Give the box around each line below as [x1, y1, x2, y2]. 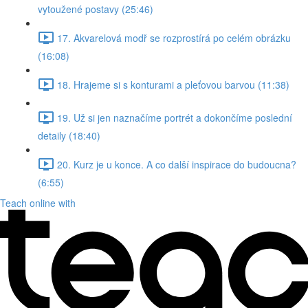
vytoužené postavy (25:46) [38, 2, 153, 16]
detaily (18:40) [38, 129, 100, 142]
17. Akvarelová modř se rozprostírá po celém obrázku [57, 30, 291, 45]
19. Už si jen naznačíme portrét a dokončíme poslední [57, 110, 292, 124]
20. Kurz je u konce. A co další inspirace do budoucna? [57, 157, 296, 171]
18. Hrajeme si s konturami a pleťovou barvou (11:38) [57, 77, 289, 91]
